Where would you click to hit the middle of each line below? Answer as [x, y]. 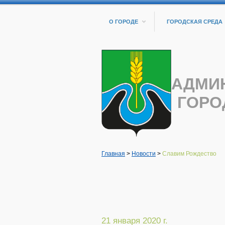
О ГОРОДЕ [124, 22]
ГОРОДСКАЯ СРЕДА [195, 22]
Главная [113, 154]
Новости [144, 154]
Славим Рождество [189, 154]
